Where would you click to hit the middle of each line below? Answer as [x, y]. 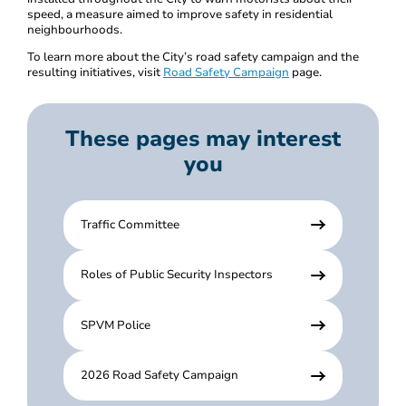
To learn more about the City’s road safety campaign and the [193, 57]
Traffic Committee [130, 224]
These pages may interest [203, 139]
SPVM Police [116, 325]
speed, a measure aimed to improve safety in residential [180, 14]
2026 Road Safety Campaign [160, 376]
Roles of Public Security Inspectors [177, 275]
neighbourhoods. [75, 29]
